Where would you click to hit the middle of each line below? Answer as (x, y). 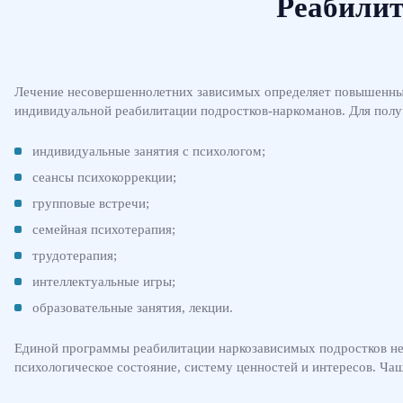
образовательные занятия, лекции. (133, 307)
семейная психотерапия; (104, 229)
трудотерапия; (75, 255)
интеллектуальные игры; (104, 281)
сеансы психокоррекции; (104, 177)
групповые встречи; (91, 203)
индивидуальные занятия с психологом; (149, 151)
